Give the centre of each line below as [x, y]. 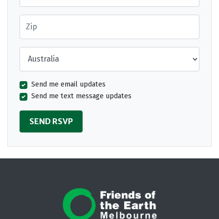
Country [32, 51]
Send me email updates [68, 84]
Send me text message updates [81, 96]
